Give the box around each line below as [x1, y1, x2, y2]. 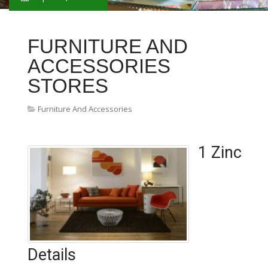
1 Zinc [198, 143, 242, 162]
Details [28, 245, 76, 264]
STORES [28, 75, 108, 97]
